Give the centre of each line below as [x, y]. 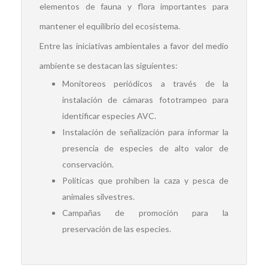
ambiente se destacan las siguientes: [109, 66]
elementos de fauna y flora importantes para [134, 6]
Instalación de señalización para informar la [145, 132]
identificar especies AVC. [109, 116]
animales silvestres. [98, 197]
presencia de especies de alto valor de [145, 148]
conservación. [88, 164]
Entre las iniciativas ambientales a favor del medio [134, 46]
